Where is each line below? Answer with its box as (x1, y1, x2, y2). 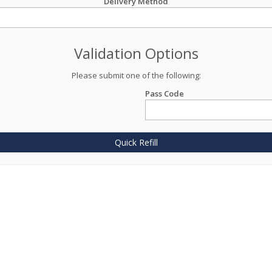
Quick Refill (114, 137, 158, 148)
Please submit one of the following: (71, 70, 201, 81)
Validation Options (73, 43, 199, 63)
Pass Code (145, 88, 184, 99)
